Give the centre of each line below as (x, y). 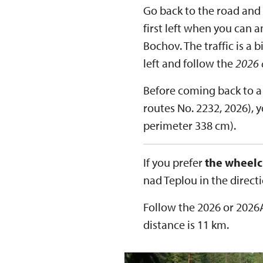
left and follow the (189, 63)
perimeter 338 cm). (191, 125)
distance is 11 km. (186, 225)
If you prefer (174, 162)
